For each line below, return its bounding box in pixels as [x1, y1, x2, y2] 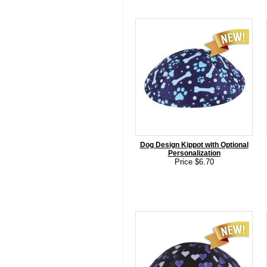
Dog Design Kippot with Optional [139, 141, 249, 149]
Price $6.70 [174, 157, 214, 166]
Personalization [167, 149, 221, 157]
